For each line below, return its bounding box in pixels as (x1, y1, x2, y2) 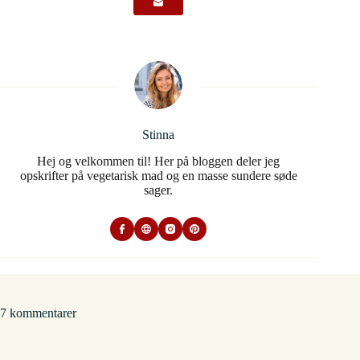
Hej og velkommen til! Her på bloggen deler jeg (37, 153, 280, 168)
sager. (144, 182, 174, 197)
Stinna (142, 127, 175, 141)
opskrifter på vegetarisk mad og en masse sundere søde (19, 168, 297, 182)
